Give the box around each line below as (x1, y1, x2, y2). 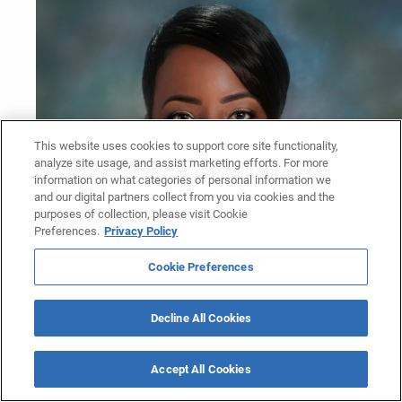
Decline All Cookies (150, 311, 252, 325)
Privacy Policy (104, 224, 179, 238)
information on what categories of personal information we (34, 173, 332, 187)
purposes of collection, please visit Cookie (34, 207, 249, 221)
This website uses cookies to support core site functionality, (34, 139, 339, 153)
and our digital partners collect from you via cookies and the (34, 190, 336, 204)
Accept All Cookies (151, 363, 251, 376)
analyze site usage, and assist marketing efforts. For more (34, 156, 329, 170)
